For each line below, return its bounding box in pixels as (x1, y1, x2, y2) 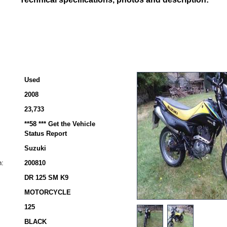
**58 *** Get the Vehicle (24, 120, 95, 128)
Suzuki (24, 144, 46, 152)
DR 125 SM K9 (24, 174, 68, 181)
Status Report (24, 130, 67, 137)
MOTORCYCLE (24, 188, 71, 196)
